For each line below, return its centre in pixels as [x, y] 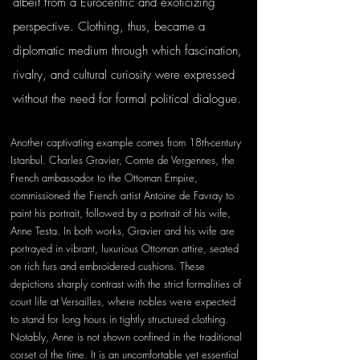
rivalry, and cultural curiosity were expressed [126, 75]
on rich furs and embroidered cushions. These [109, 266]
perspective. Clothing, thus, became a [111, 27]
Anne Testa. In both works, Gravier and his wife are [124, 231]
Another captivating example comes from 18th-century [127, 142]
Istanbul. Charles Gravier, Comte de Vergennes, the [124, 160]
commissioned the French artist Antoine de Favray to [124, 195]
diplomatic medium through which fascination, [129, 51]
